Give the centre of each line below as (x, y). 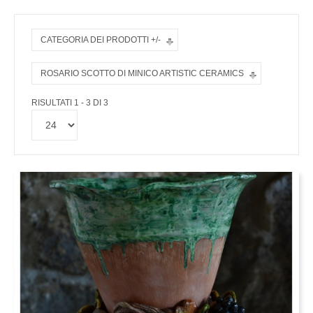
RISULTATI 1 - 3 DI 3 (70, 103)
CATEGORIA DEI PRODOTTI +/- (101, 40)
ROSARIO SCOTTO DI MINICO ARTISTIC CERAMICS (142, 73)
